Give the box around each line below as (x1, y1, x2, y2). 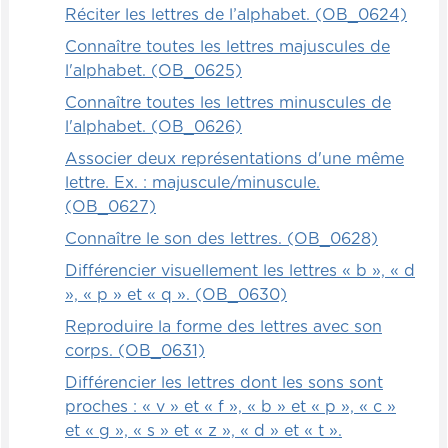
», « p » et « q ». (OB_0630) (65, 286, 287, 303)
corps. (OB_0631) (65, 342, 205, 359)
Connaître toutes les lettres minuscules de (65, 94, 391, 111)
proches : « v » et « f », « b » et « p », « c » (65, 398, 396, 415)
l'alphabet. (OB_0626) (65, 118, 242, 135)
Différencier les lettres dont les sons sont (65, 374, 383, 391)
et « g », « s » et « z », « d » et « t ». (65, 422, 342, 439)
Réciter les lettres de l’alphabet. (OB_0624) (65, 6, 407, 23)
